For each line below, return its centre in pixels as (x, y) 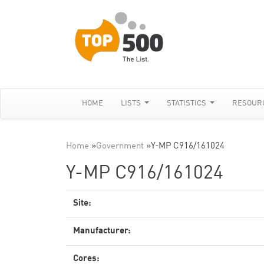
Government (120, 146)
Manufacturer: (102, 231)
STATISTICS (188, 103)
